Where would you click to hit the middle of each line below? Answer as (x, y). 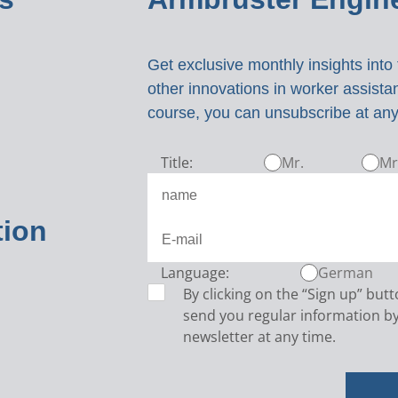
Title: (176, 163)
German (345, 273)
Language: (195, 273)
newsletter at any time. (259, 337)
